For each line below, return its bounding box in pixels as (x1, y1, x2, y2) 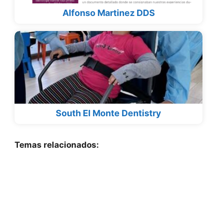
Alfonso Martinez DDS (62, 8, 155, 18)
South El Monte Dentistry (56, 108, 161, 119)
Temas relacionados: (15, 140, 99, 150)
